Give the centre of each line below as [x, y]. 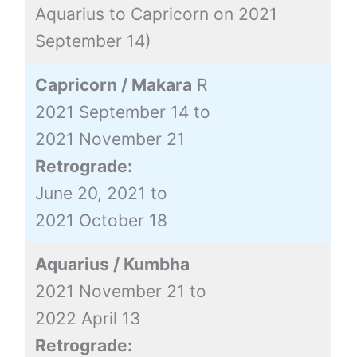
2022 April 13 [87, 318]
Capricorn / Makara [113, 84]
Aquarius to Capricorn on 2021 [156, 14]
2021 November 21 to [120, 291]
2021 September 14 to [122, 112]
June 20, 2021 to [101, 193]
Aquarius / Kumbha [112, 264]
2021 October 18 [101, 220]
